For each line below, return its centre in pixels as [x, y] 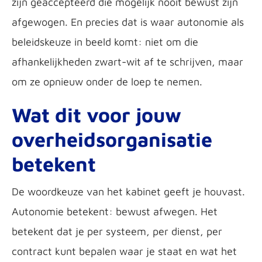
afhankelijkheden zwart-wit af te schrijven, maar [127, 62]
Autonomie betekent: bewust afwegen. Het [115, 211]
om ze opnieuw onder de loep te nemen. [107, 82]
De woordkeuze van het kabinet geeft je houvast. [128, 192]
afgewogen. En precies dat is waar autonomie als [128, 22]
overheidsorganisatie [112, 139]
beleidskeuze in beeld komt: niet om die [105, 42]
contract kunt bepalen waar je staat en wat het [124, 251]
